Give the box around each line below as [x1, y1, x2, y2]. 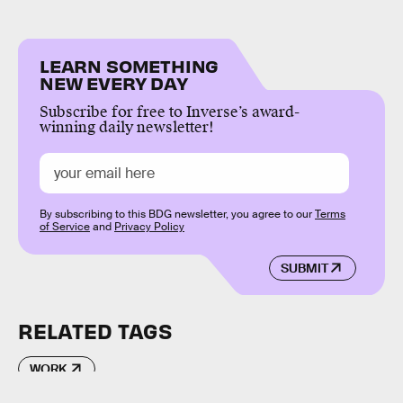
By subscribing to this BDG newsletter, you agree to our [40, 207, 315, 222]
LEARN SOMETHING [40, 54, 219, 77]
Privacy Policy [114, 219, 184, 235]
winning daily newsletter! [40, 118, 214, 138]
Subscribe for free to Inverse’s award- [40, 103, 300, 122]
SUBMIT [280, 259, 328, 276]
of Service [40, 219, 90, 235]
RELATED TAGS [18, 318, 172, 345]
